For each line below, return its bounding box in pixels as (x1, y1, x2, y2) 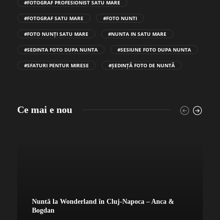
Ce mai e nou (17, 104, 72, 115)
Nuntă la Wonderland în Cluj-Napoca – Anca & (32, 198, 174, 206)
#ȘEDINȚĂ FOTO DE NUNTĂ (109, 61, 175, 69)
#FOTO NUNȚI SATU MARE (24, 30, 88, 37)
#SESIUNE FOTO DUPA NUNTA (117, 46, 191, 53)
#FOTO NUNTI (103, 14, 137, 22)
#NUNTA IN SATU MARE (108, 30, 166, 37)
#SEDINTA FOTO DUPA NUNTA (24, 46, 98, 53)
